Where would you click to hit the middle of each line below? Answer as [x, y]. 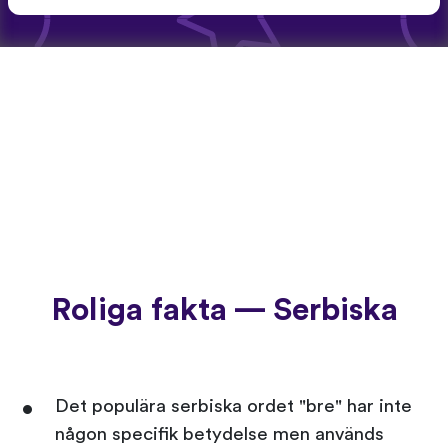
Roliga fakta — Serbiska [224, 309]
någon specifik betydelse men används [219, 434]
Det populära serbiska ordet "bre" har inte [233, 406]
